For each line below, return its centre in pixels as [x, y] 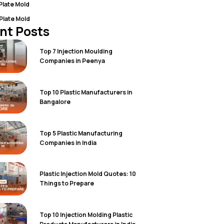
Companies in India [68, 142]
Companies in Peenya [72, 61]
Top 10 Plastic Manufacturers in [86, 92]
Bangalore [55, 101]
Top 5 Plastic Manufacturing [81, 133]
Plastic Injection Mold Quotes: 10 [88, 174]
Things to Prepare [67, 183]
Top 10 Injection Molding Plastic [86, 214]
